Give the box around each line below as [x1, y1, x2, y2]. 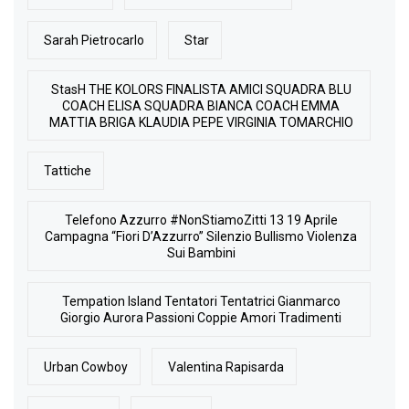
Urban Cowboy [44, 359, 129, 374]
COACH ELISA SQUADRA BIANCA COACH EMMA [62, 98, 341, 113]
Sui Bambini [166, 245, 236, 260]
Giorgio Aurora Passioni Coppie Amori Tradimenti [60, 310, 342, 326]
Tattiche [44, 163, 92, 179]
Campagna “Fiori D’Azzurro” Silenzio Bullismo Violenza [45, 228, 358, 244]
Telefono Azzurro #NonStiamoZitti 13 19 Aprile [64, 212, 338, 227]
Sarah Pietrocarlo [44, 33, 145, 48]
